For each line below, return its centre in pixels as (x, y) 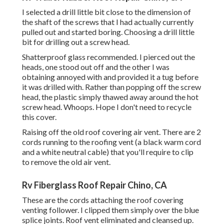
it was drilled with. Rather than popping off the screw (111, 87)
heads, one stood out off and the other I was (96, 67)
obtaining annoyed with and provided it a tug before (110, 77)
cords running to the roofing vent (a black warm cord (111, 142)
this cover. (39, 117)
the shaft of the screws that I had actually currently (108, 22)
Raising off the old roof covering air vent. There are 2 (111, 132)
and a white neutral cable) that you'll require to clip (108, 152)
